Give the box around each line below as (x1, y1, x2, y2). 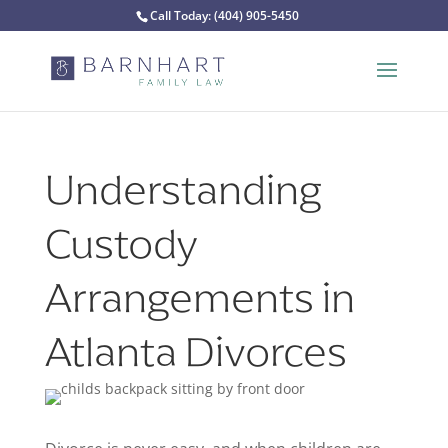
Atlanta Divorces (44, 327, 347, 377)
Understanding (44, 165, 322, 215)
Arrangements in (44, 273, 355, 323)
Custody (44, 219, 198, 269)
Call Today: (149, 7, 214, 24)
